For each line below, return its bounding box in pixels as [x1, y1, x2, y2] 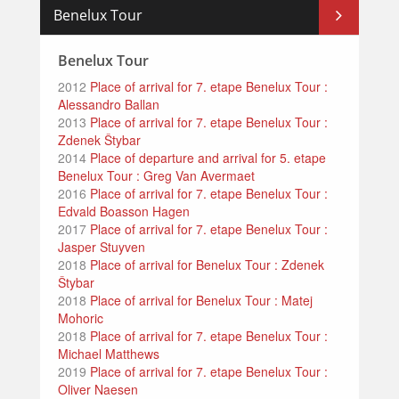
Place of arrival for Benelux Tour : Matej [86, 291, 313, 310]
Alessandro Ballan [58, 95, 159, 114]
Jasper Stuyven [58, 238, 145, 256]
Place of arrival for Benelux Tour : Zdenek [86, 256, 324, 274]
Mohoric [58, 309, 103, 328]
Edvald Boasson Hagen [58, 202, 190, 221]
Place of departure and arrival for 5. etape [86, 149, 326, 167]
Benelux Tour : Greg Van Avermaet [58, 167, 255, 185]
